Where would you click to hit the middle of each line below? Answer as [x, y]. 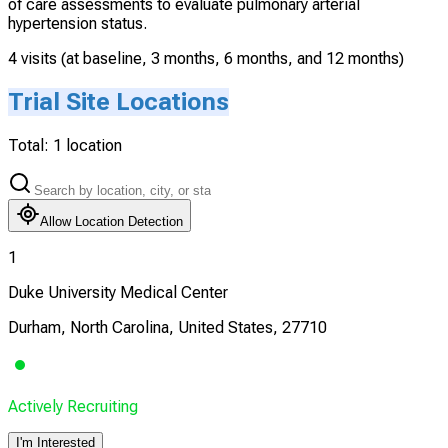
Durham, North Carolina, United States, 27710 [167, 328]
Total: [30, 146]
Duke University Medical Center [118, 293]
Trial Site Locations [118, 102]
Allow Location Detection [111, 222]
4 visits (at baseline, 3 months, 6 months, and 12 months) [206, 59]
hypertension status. [77, 24]
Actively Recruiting [73, 407]
